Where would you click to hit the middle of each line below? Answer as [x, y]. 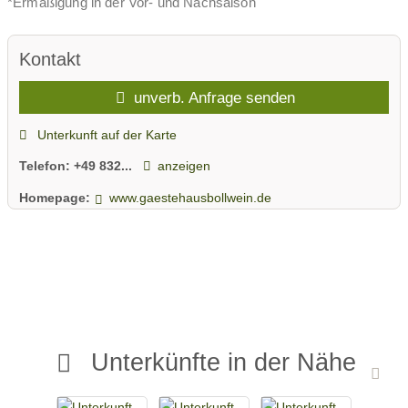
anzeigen [184, 166]
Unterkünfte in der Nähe [224, 362]
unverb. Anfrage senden [213, 98]
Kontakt [50, 60]
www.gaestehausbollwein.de [190, 197]
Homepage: [55, 197]
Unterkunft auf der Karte [105, 134]
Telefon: [46, 166]
